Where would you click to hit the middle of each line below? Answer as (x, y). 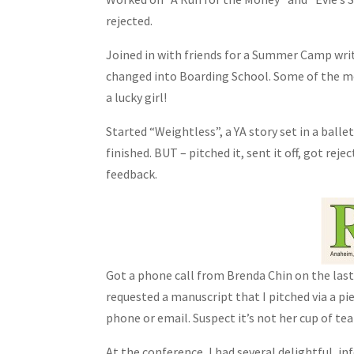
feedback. (132, 174)
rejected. (130, 21)
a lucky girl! (137, 98)
